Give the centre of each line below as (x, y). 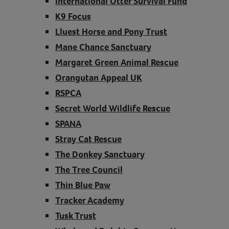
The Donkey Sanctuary (100, 154)
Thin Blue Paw (83, 185)
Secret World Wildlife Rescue (113, 108)
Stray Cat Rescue (88, 139)
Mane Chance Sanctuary (103, 47)
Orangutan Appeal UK (99, 77)
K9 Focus (73, 16)
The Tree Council (89, 169)
